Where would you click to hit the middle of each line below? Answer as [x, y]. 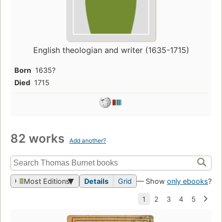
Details [96, 181]
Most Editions [47, 181]
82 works [39, 138]
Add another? [88, 140]
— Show [152, 181]
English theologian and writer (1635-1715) [111, 50]
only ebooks [188, 181]
